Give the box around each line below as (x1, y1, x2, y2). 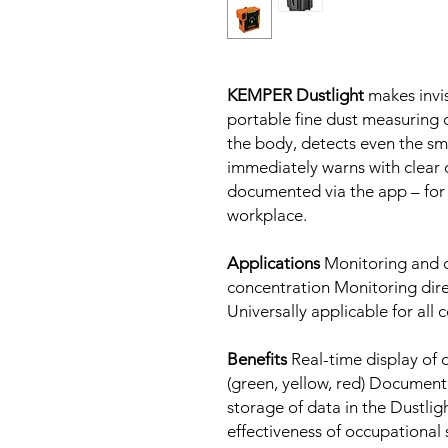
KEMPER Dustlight (227, 85, 364, 105)
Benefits (227, 349, 291, 369)
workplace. (227, 205, 307, 225)
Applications (227, 253, 324, 273)
